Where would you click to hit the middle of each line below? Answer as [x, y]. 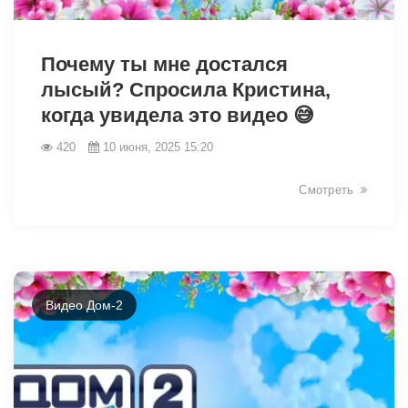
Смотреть [326, 189]
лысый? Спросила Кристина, [186, 89]
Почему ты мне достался [164, 64]
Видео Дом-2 [84, 305]
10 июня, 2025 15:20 [158, 147]
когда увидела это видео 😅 [178, 115]
